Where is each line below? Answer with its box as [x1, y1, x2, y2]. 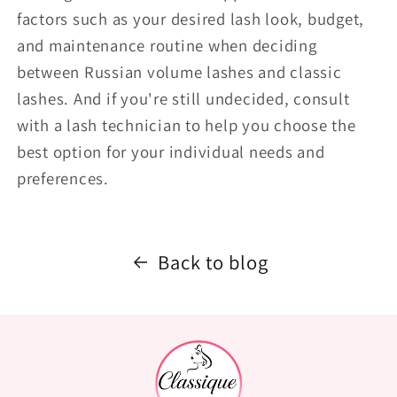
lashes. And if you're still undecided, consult [16, 87, 350, 109]
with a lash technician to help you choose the [16, 113, 356, 136]
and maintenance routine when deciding [16, 34, 317, 56]
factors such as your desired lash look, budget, [16, 7, 364, 29]
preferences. [16, 167, 109, 189]
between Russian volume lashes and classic [16, 60, 342, 82]
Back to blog [158, 249, 269, 276]
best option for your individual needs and [16, 140, 325, 162]
